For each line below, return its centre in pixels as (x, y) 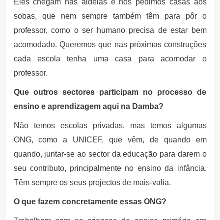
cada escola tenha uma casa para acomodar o (110, 58)
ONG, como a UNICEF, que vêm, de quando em (110, 139)
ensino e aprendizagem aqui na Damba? (88, 106)
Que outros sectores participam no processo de (110, 92)
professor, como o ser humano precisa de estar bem (110, 30)
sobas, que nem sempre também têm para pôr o (110, 16)
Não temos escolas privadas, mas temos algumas (110, 125)
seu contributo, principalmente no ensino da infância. (110, 168)
